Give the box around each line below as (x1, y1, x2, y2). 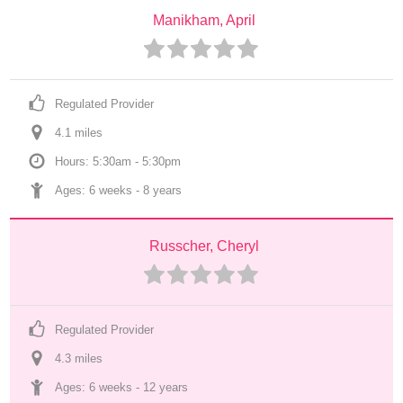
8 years (143, 184, 183, 197)
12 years (143, 381, 189, 394)
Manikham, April (152, 13, 255, 28)
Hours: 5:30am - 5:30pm (55, 155, 182, 168)
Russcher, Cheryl (148, 238, 259, 254)
